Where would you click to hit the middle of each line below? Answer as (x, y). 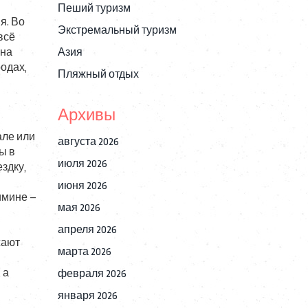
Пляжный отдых (98, 75)
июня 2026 (82, 186)
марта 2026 (84, 252)
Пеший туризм (94, 9)
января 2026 (87, 296)
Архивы (86, 115)
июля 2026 (82, 164)
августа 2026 (88, 142)
